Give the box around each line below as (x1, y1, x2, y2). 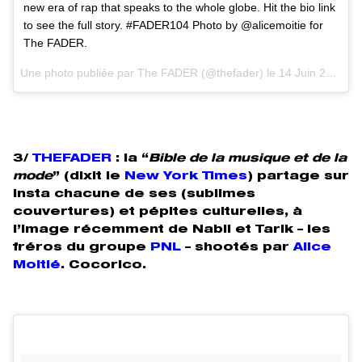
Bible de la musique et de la (149, 153, 347, 165)
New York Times (124, 170, 247, 183)
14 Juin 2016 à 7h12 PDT (279, 65, 326, 79)
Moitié (13, 259, 61, 271)
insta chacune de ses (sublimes (13, 188, 255, 200)
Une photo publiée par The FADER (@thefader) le (20, 65, 279, 79)
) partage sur (247, 170, 349, 183)
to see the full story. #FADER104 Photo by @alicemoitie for (23, 18, 323, 32)
